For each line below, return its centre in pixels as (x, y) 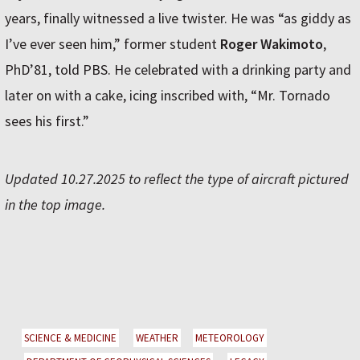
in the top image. (57, 205)
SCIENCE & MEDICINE (70, 338)
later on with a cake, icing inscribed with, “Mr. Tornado (168, 95)
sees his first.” (47, 121)
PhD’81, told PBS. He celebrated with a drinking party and (178, 70)
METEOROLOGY (230, 338)
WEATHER (157, 338)
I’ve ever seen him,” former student (112, 44)
